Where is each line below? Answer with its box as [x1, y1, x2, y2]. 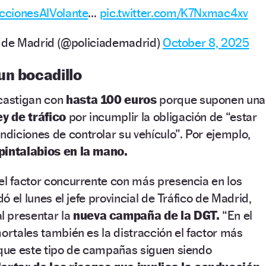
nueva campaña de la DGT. [72, 207, 223, 223]
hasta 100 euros [65, 91, 160, 107]
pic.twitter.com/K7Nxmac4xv [99, 5, 248, 20]
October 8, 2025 [162, 34, 249, 50]
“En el [222, 207, 253, 223]
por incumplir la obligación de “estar [68, 109, 257, 124]
